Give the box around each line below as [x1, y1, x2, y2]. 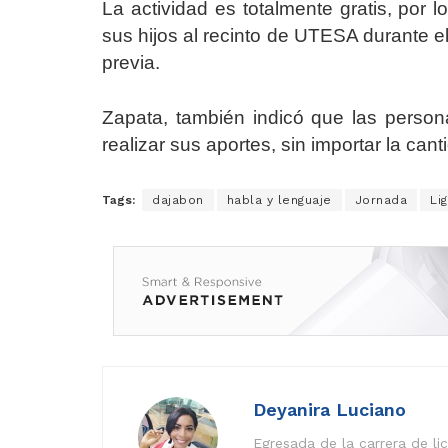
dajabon [152, 193, 204, 208]
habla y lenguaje [226, 193, 332, 208]
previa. [102, 52, 160, 74]
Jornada [354, 193, 407, 208]
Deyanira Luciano [253, 399, 406, 421]
